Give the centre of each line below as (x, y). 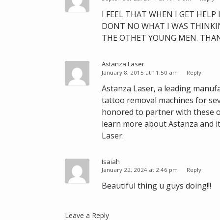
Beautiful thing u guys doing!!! (156, 186)
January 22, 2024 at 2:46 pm (140, 170)
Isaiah (111, 161)
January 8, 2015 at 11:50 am (140, 72)
